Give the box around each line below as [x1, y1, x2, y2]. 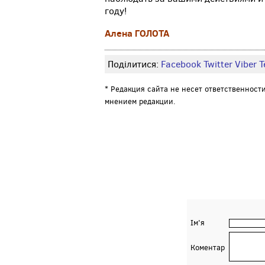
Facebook [161, 58, 201, 71]
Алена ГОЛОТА [105, 27, 169, 40]
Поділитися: [108, 58, 161, 71]
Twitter [203, 58, 232, 71]
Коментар [190, 243, 225, 253]
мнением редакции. [105, 96, 176, 107]
